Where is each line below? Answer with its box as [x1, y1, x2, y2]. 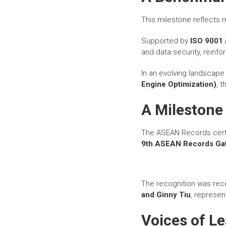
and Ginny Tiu [141, 190, 191, 199]
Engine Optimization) [141, 79, 217, 89]
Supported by [141, 36, 191, 45]
